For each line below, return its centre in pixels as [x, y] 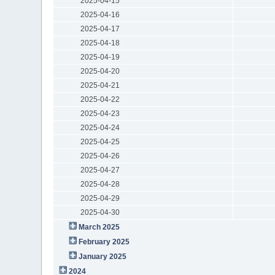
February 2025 [104, 242]
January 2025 [103, 256]
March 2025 [99, 227]
